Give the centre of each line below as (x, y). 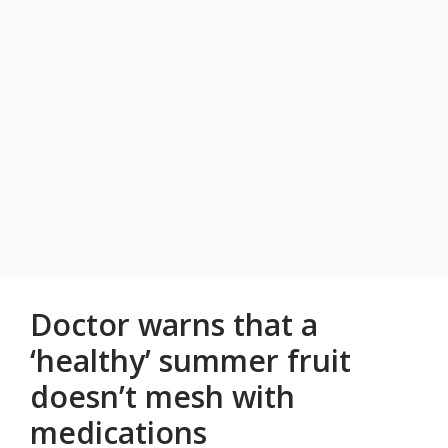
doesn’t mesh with (162, 397)
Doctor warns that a (174, 325)
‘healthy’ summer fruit (190, 361)
